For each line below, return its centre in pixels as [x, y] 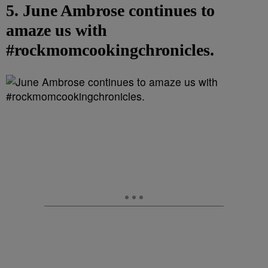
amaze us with [57, 30]
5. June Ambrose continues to [110, 10]
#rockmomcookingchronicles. [110, 50]
